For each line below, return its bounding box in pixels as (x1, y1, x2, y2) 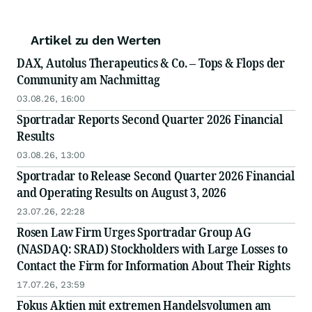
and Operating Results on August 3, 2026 (17, 184, 226, 201)
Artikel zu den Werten (31, 33, 162, 48)
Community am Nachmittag (17, 71, 160, 88)
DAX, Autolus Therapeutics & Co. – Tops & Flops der (17, 54, 285, 72)
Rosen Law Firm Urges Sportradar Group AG (17, 224, 251, 241)
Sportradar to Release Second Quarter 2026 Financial (17, 167, 295, 185)
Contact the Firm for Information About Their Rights (17, 257, 290, 274)
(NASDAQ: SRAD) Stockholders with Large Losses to (17, 240, 288, 258)
